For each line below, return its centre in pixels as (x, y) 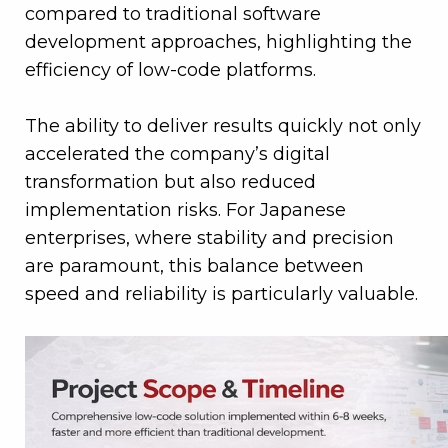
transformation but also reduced (170, 182)
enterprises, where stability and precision (209, 238)
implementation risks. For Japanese (185, 210)
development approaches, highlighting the (218, 42)
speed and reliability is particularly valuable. (221, 294)
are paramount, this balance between (194, 266)
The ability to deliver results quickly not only (223, 126)
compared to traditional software (173, 14)
